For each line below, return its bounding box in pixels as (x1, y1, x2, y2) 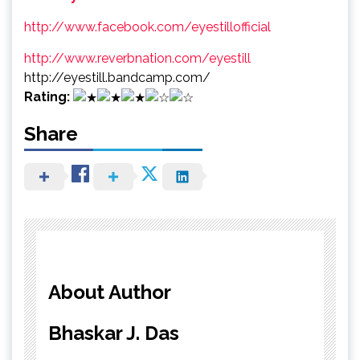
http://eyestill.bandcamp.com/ (24, 69, 211, 85)
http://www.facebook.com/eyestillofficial (24, 18, 271, 35)
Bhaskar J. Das (48, 321, 179, 345)
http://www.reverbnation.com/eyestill (24, 50, 251, 66)
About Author (48, 280, 171, 304)
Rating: (24, 88, 70, 104)
